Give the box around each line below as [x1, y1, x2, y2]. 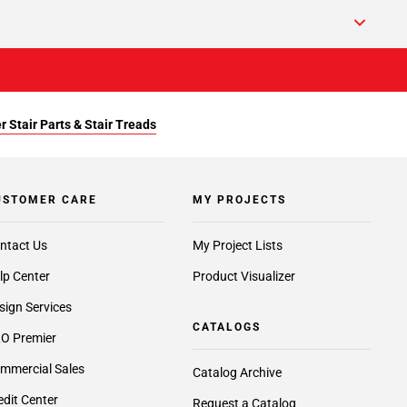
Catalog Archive [192, 365, 282, 380]
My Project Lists [192, 238, 283, 253]
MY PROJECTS [192, 194, 286, 206]
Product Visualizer [192, 269, 295, 283]
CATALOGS [192, 321, 261, 333]
